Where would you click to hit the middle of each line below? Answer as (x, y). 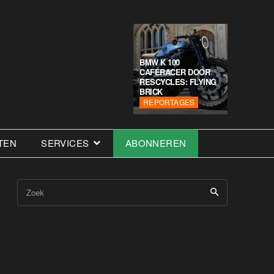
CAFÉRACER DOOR (175, 72)
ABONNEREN (156, 143)
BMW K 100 (160, 62)
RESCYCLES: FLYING (178, 82)
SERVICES (65, 143)
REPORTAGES (169, 102)
